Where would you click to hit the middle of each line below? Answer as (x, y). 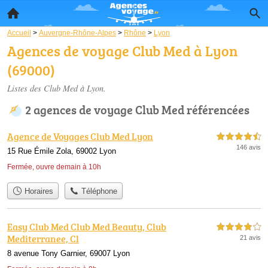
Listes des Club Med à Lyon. (57, 88)
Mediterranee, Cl (43, 239)
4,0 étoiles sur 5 (239, 227)
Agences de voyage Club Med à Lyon (122, 51)
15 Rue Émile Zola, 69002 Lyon (62, 151)
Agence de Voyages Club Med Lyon (80, 136)
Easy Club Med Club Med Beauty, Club (87, 227)
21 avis (250, 238)
